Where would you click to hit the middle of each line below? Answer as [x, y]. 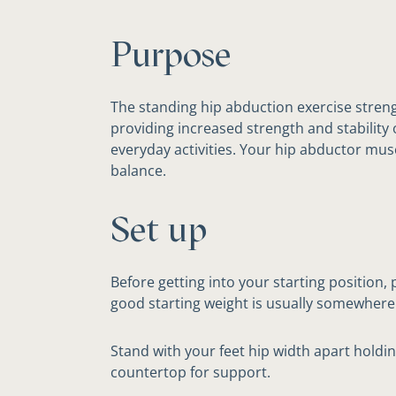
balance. [138, 171]
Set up [158, 229]
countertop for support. [190, 372]
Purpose [170, 54]
